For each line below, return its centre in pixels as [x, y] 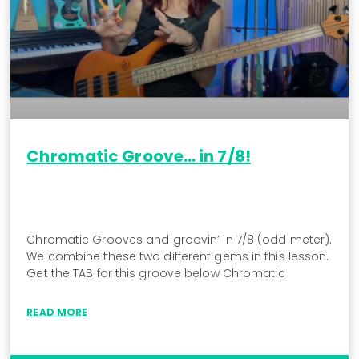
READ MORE [57, 313]
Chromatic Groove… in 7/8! [139, 157]
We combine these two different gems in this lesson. [178, 257]
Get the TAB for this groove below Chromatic [156, 274]
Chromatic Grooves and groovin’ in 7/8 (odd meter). [179, 240]
